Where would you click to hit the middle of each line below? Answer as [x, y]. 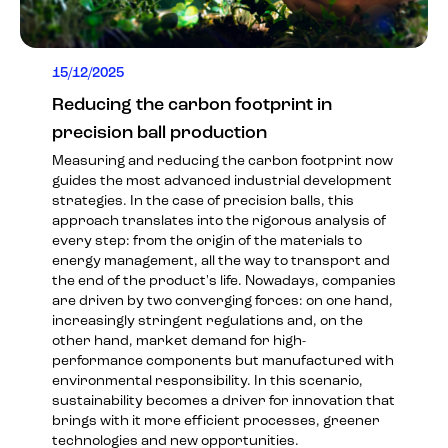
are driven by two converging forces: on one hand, [222, 301]
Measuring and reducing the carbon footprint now [222, 161]
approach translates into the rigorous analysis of [219, 221]
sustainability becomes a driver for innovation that [223, 401]
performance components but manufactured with [223, 361]
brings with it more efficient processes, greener [216, 421]
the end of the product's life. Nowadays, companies [224, 281]
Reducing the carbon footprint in [192, 105]
